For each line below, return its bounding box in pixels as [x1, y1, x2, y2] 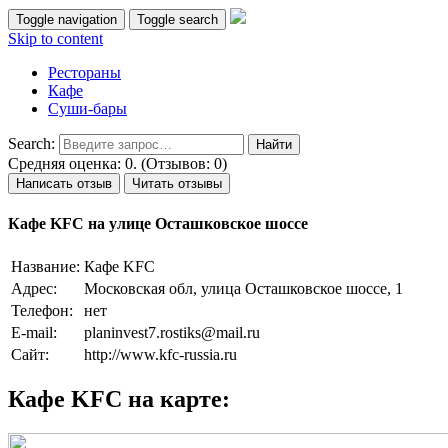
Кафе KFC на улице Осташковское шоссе [8, 215, 308, 233]
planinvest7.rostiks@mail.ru [84, 323, 260, 341]
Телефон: [11, 301, 73, 319]
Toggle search [137, 12, 218, 27]
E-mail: [11, 323, 57, 341]
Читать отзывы [132, 176, 222, 191]
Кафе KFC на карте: [8, 386, 230, 413]
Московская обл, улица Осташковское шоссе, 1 [84, 279, 403, 297]
